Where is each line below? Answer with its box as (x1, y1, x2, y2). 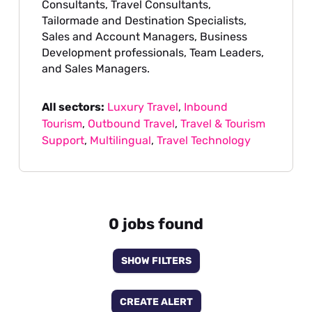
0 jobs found (108, 214, 204, 234)
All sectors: (42, 100, 105, 114)
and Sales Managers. (42, 62, 150, 76)
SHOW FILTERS (120, 254, 192, 267)
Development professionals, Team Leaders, (42, 46, 265, 60)
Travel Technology (157, 134, 251, 148)
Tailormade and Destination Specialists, (42, 14, 247, 28)
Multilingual (90, 134, 152, 148)
